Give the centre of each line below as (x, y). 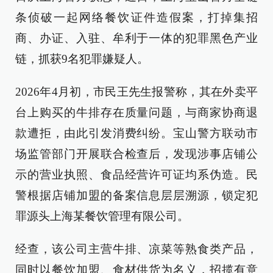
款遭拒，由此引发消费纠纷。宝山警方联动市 (136, 133)
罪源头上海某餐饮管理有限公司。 (102, 216)
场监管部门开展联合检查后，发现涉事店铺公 (136, 154)
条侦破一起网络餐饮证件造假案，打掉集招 (136, 17)
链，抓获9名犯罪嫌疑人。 (82, 59)
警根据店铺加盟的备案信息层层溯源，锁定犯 (136, 195)
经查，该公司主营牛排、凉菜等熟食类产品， (136, 249)
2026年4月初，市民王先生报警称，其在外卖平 (136, 92)
